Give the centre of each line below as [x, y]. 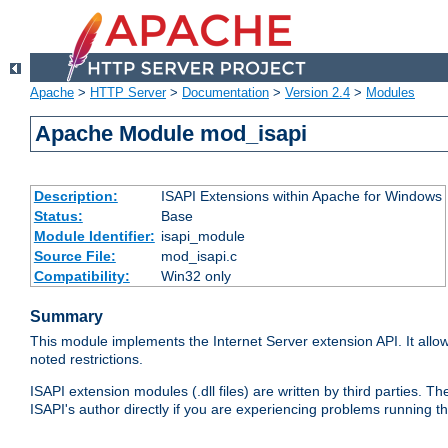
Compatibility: [81, 276]
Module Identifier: [94, 236]
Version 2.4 [317, 93]
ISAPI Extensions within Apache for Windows [301, 196]
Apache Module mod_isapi [171, 134]
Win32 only [195, 276]
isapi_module [202, 236]
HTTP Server [128, 93]
